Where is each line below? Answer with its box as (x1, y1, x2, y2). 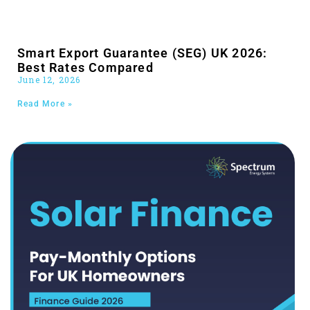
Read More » (17, 98, 73, 109)
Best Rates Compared (17, 60, 154, 75)
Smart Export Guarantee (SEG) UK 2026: (17, 45, 268, 60)
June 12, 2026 (17, 73, 81, 85)
